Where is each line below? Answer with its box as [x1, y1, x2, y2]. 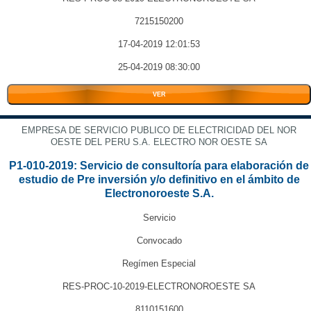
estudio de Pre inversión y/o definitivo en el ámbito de [18, 174, 300, 185]
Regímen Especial [122, 258, 196, 269]
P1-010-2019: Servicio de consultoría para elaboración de [9, 160, 309, 171]
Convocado [136, 235, 182, 246]
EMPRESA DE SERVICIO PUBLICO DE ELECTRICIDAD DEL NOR [22, 125, 296, 135]
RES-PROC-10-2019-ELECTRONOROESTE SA [62, 281, 255, 292]
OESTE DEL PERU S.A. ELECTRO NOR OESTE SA [51, 137, 267, 147]
